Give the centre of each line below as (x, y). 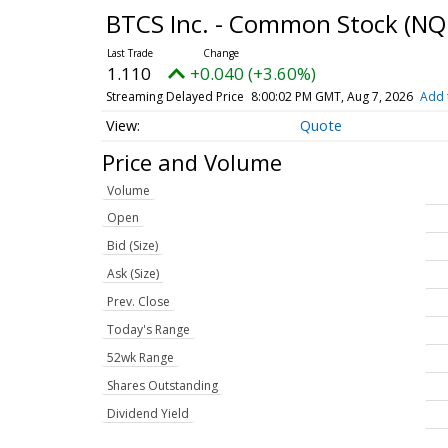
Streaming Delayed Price (174, 96)
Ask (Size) (133, 274)
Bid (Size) (132, 246)
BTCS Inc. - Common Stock (254, 23)
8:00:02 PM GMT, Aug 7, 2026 (331, 96)
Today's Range (148, 330)
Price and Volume (192, 161)
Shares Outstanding (162, 386)
